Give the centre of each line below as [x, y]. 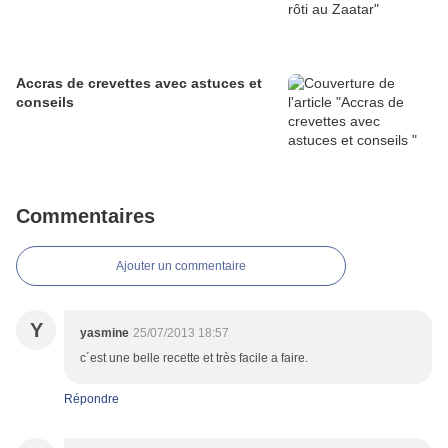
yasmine [104, 333]
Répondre [91, 399]
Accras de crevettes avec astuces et [139, 83]
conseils [45, 102]
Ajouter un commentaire [181, 266]
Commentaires [85, 216]
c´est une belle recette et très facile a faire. [194, 358]
